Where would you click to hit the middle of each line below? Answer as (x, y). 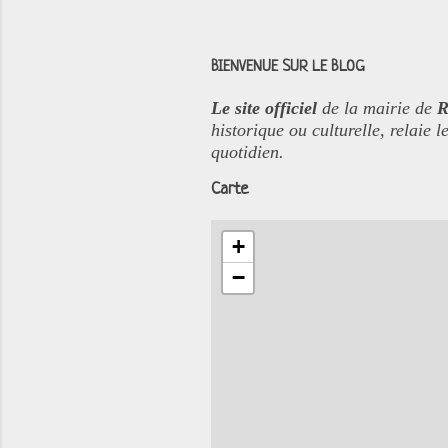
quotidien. (247, 152)
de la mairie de (379, 108)
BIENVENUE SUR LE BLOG (288, 67)
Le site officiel (266, 108)
